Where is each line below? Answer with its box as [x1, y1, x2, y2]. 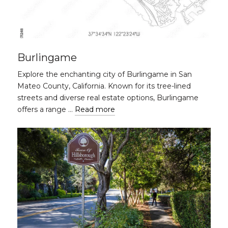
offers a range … [17, 105, 75, 114]
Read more [75, 105, 115, 114]
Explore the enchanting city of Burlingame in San [17, 70, 192, 79]
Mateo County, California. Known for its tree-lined [17, 81, 191, 91]
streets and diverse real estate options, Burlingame [17, 93, 198, 102]
